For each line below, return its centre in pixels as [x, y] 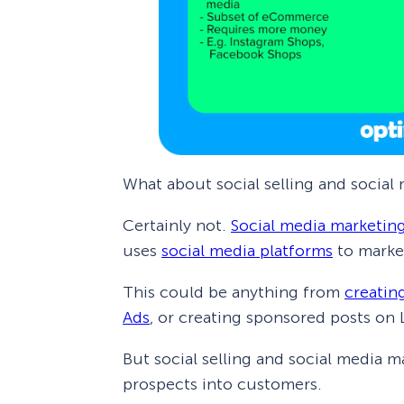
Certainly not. [177, 226]
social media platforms [247, 251]
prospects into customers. [222, 385]
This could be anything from [234, 293]
